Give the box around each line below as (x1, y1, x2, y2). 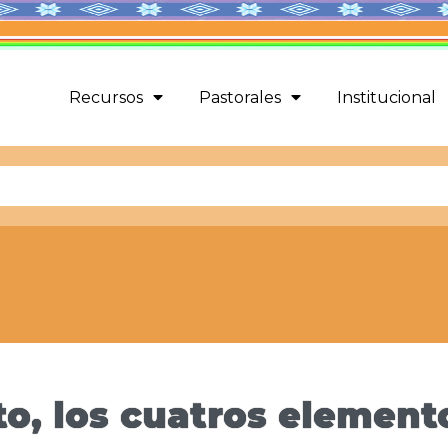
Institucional (336, 88, 436, 108)
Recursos (68, 88, 143, 108)
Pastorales (198, 88, 281, 108)
